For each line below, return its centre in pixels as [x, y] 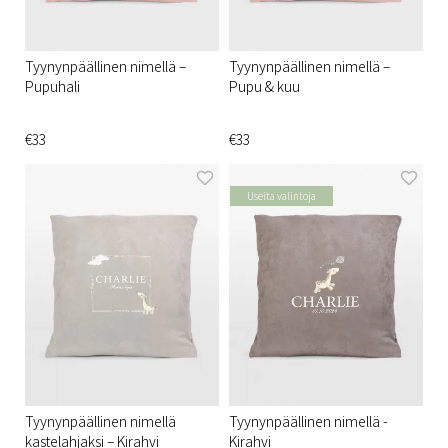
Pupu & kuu [264, 85]
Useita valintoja [281, 195]
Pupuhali [52, 85]
